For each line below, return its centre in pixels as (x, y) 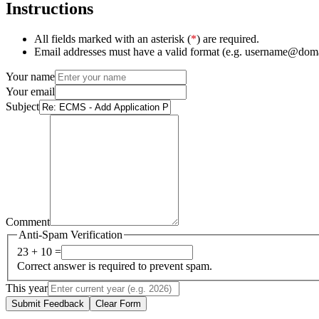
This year (27, 288)
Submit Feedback (48, 304)
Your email (30, 91)
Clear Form (118, 304)
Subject (22, 106)
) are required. (228, 38)
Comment (28, 221)
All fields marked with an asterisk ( (113, 38)
